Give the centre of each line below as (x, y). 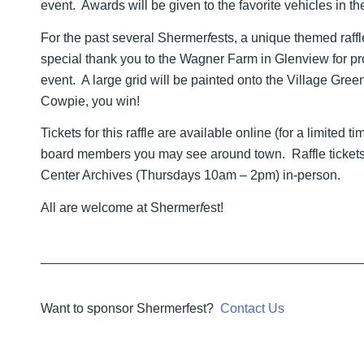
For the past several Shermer (124, 37)
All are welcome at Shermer (120, 207)
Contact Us (252, 309)
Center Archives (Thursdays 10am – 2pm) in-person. (191, 175)
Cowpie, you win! (90, 101)
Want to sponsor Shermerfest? (130, 309)
